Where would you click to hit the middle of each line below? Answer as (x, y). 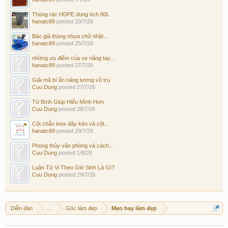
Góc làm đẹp (81, 208)
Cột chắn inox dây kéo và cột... (70, 123)
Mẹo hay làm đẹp (134, 208)
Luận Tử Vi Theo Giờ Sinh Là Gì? (73, 167)
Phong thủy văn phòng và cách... (73, 145)
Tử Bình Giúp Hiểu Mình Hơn (68, 102)
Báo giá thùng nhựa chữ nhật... (70, 36)
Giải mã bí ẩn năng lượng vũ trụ (71, 80)
